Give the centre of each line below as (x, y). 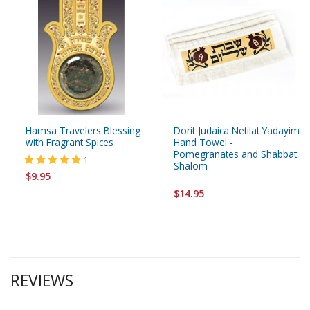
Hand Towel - (203, 143)
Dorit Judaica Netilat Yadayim (237, 131)
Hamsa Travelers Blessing (83, 131)
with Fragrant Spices (70, 143)
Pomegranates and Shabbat (235, 154)
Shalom (191, 166)
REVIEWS (42, 280)
